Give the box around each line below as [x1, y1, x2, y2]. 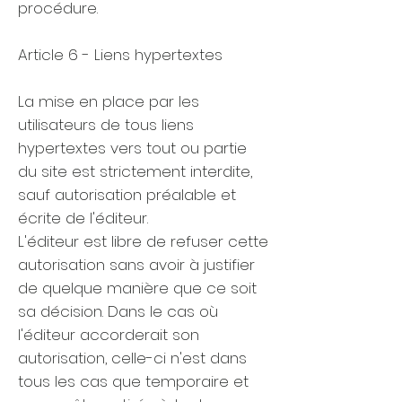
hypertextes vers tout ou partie [18, 137, 247, 159]
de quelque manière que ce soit [18, 277, 257, 299]
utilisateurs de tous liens [18, 114, 194, 135]
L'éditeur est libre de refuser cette [18, 231, 268, 252]
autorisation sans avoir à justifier [18, 254, 255, 275]
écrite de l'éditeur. [18, 207, 153, 229]
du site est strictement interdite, [18, 161, 252, 182]
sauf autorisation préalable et [18, 184, 236, 205]
